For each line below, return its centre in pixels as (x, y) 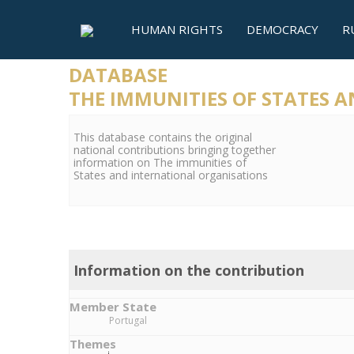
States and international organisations (171, 175)
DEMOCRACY (282, 29)
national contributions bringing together (175, 150)
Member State (113, 307)
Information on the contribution (189, 270)
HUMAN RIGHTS (177, 29)
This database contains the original (163, 137)
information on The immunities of (160, 162)
